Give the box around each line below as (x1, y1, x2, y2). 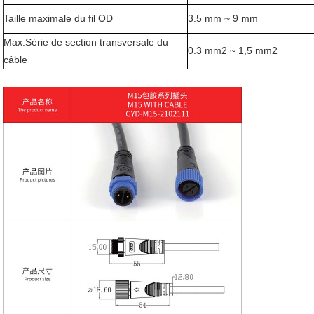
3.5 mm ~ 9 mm (188, 12, 258, 24)
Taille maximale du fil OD (4, 12, 113, 24)
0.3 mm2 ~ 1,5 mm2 (188, 44, 278, 56)
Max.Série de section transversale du (4, 36, 168, 48)
